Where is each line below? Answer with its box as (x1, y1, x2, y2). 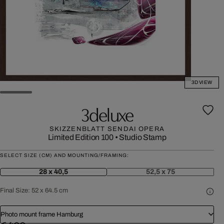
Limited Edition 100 (47, 133, 113, 141)
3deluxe (80, 101, 133, 126)
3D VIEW (191, 79, 212, 85)
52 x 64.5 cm (31, 187, 68, 194)
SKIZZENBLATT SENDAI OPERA (49, 125, 165, 132)
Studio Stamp (119, 133, 166, 141)
